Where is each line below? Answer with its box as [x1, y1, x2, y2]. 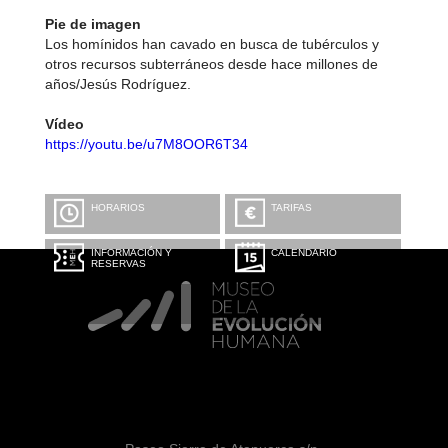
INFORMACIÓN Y [90, 247, 172, 258]
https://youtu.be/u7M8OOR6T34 [44, 136, 248, 152]
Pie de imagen [44, 16, 141, 32]
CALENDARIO [271, 247, 338, 258]
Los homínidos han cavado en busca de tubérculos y [44, 36, 379, 52]
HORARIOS [90, 202, 145, 213]
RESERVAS [90, 258, 146, 269]
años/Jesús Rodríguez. [44, 76, 191, 92]
